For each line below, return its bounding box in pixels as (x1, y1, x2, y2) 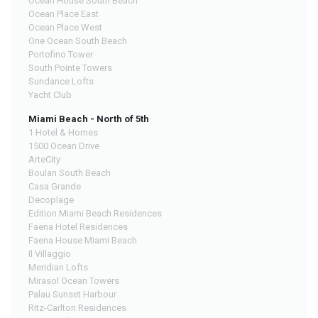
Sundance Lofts (28, 76, 94, 87)
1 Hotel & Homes (28, 127, 98, 138)
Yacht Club (28, 89, 72, 101)
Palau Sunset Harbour (28, 289, 116, 300)
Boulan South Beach (28, 168, 111, 179)
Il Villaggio (28, 248, 71, 260)
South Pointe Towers (28, 62, 112, 74)
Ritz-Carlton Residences (28, 302, 126, 314)
